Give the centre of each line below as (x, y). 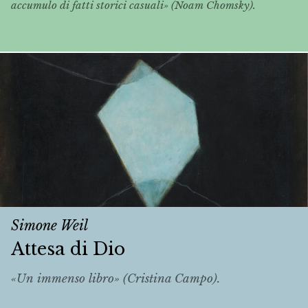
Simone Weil (49, 225)
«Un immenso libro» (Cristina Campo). (115, 279)
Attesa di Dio (68, 249)
